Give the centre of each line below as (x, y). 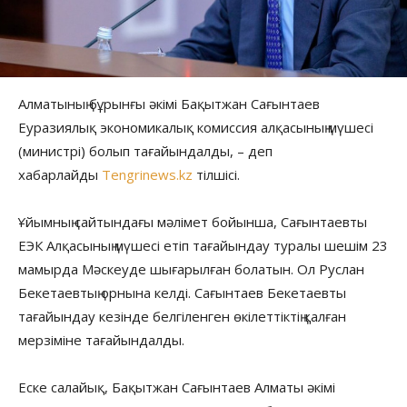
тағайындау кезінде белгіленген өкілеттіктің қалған (182, 316)
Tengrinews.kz (147, 174)
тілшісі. (216, 174)
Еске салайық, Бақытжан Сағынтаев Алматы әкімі (177, 387)
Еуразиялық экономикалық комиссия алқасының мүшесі (196, 127)
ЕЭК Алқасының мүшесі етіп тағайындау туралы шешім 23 (203, 245)
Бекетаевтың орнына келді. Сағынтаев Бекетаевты (182, 292)
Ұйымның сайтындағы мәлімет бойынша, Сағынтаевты (193, 221)
